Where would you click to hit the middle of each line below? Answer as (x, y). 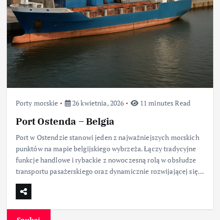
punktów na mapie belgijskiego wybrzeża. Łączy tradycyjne (106, 149)
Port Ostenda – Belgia (65, 121)
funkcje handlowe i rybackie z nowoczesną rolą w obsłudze (106, 160)
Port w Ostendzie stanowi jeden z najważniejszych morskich (107, 137)
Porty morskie (37, 103)
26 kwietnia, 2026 (97, 103)
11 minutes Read (164, 103)
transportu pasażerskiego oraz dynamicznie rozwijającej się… (110, 171)
